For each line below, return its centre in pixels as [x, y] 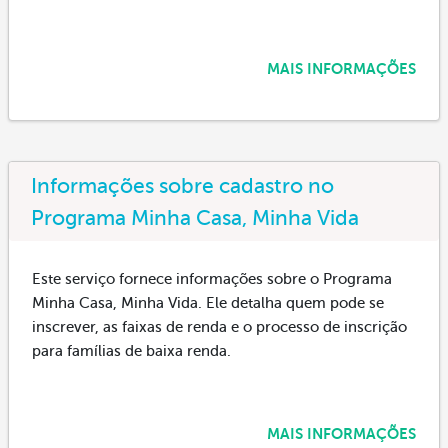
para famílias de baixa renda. [131, 350]
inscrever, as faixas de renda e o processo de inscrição [219, 326]
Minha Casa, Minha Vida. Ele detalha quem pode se [208, 302]
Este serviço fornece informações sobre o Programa [212, 278]
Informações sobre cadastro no [182, 185]
